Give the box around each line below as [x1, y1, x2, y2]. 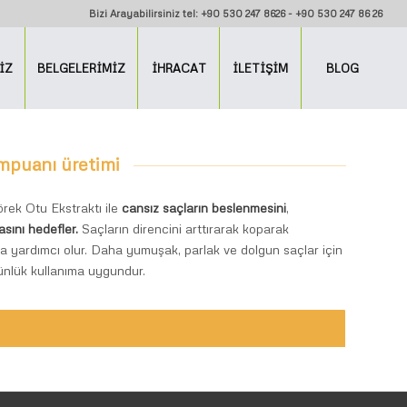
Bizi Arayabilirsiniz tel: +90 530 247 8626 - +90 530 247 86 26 [89, 7, 383, 19]
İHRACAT [151, 61, 206, 75]
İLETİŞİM [233, 61, 289, 75]
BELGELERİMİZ [37, 61, 126, 75]
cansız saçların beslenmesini [122, 200, 287, 216]
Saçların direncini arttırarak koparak [78, 221, 290, 237]
